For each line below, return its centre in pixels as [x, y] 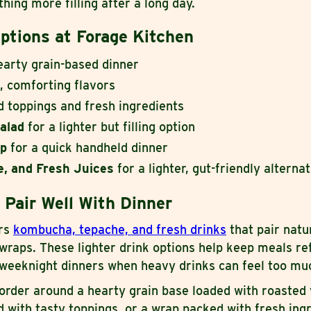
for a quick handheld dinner [87, 148]
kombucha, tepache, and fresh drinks [120, 230]
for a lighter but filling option [110, 127]
